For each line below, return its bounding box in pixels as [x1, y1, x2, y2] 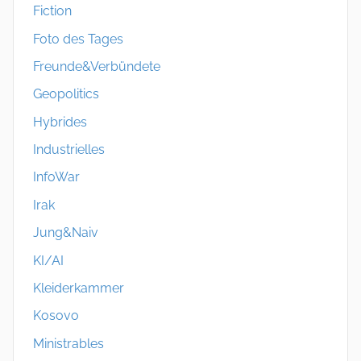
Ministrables [33, 335, 104, 351]
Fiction [33, 3, 72, 19]
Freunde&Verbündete [33, 58, 160, 74]
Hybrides [33, 114, 87, 130]
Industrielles [33, 142, 105, 158]
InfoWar [33, 169, 80, 185]
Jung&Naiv [33, 225, 98, 241]
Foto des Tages [33, 31, 123, 47]
